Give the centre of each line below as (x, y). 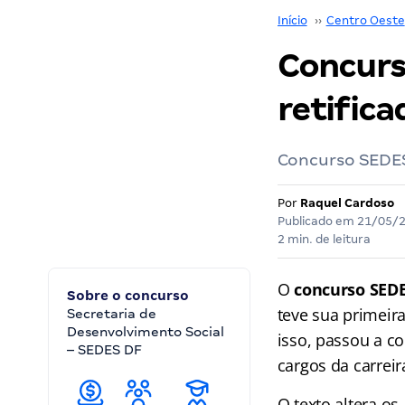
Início (292, 20)
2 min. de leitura (324, 239)
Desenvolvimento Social (146, 332)
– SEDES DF (104, 350)
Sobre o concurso (128, 296)
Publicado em (317, 221)
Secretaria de (112, 314)
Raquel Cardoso (347, 203)
